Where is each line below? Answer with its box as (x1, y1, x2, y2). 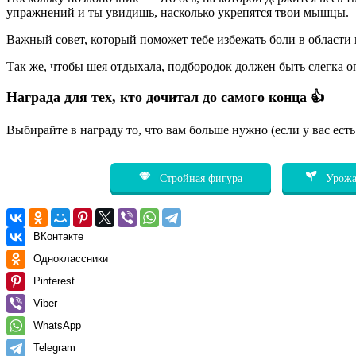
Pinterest (33, 274, 75, 287)
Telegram (33, 341, 75, 354)
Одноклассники (33, 252, 108, 265)
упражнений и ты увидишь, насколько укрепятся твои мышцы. (6, 5, 349, 19)
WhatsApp (33, 319, 81, 331)
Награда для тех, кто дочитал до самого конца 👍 (6, 88, 325, 105)
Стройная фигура (156, 171, 242, 184)
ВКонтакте (33, 230, 83, 242)
